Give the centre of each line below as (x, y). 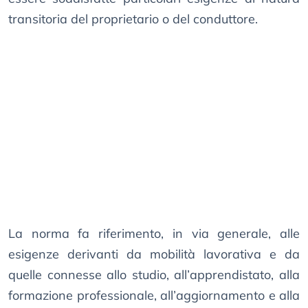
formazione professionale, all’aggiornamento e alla (154, 296)
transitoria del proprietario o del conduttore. (133, 19)
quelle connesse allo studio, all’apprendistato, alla (154, 275)
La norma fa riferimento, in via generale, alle (154, 234)
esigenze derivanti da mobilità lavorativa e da (154, 254)
